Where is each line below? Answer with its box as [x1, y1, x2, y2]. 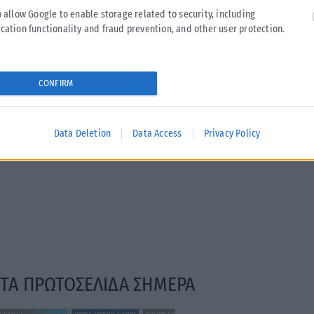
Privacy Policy [203, 127, 261, 139]
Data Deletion [53, 127, 111, 139]
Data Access [132, 127, 182, 139]
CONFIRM [38, 78, 74, 89]
